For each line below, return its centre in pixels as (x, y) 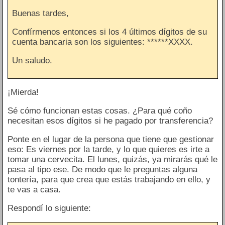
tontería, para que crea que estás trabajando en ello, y (109, 180)
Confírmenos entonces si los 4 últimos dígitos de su (109, 32)
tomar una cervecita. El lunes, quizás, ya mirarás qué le (112, 160)
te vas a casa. (34, 190)
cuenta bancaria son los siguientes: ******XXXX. (102, 42)
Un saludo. (32, 60)
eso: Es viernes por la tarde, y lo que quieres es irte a (108, 150)
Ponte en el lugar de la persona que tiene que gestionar (110, 140)
